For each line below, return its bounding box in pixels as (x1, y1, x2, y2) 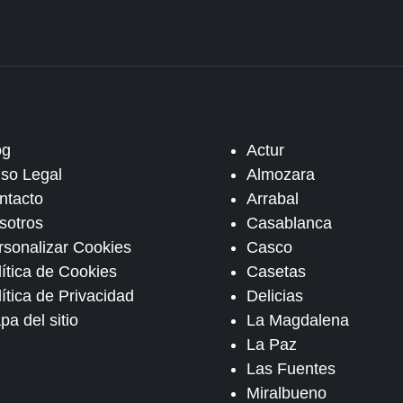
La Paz (246, 336, 298, 354)
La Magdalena (246, 311, 350, 329)
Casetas (246, 263, 307, 281)
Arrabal (246, 190, 300, 208)
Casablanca (246, 214, 333, 232)
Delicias (246, 287, 304, 305)
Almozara (246, 166, 316, 184)
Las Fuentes (246, 360, 336, 378)
